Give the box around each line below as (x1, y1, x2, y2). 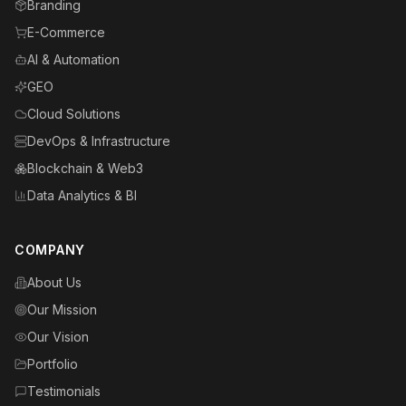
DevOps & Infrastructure (27, 132, 170, 149)
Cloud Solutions (27, 105, 121, 121)
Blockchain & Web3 (27, 159, 143, 176)
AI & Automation (27, 51, 120, 67)
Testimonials (27, 382, 101, 399)
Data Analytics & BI (27, 187, 137, 203)
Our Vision (27, 328, 89, 344)
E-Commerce (27, 24, 105, 40)
